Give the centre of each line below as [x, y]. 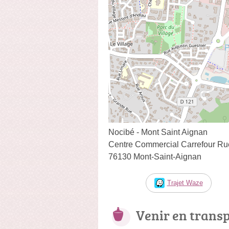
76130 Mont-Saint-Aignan [155, 156]
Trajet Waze [185, 182]
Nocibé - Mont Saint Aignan [158, 132]
